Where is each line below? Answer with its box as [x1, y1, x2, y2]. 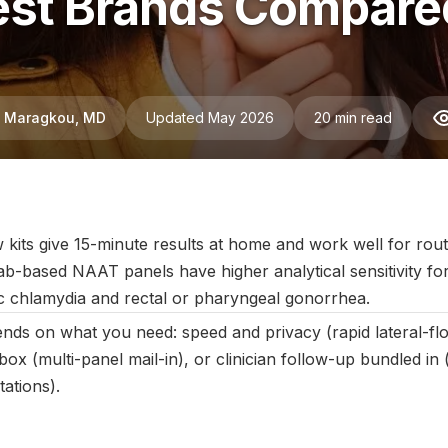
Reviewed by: [282, 189, 368, 205]
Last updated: [104, 189, 192, 205]
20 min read [314, 109, 392, 126]
